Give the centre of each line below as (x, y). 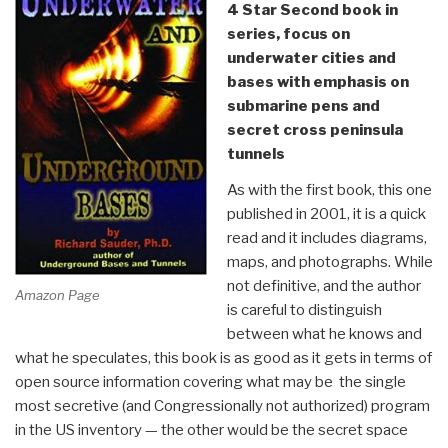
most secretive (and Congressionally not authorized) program (222, 405)
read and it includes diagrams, (326, 237)
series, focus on (288, 33)
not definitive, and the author (323, 285)
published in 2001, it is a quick (326, 213)
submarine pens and (303, 105)
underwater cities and (311, 57)
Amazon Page (57, 295)
